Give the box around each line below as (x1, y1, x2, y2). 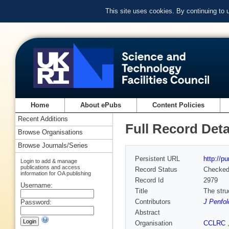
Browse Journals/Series (18, 142, 88, 150)
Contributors (135, 198, 171, 206)
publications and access (20, 164, 80, 170)
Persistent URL (135, 155, 180, 163)
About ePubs (80, 101, 122, 109)
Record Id (135, 176, 164, 185)
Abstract (135, 209, 160, 217)
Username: (20, 181, 53, 189)
